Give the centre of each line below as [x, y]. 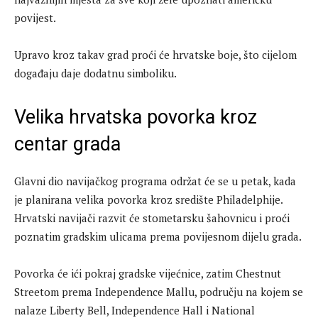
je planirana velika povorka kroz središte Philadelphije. [148, 200]
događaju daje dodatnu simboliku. [95, 73]
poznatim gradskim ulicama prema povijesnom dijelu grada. [158, 237]
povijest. [35, 18]
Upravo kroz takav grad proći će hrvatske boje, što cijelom [155, 55]
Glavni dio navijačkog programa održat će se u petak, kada [155, 181]
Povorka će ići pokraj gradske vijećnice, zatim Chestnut [148, 274]
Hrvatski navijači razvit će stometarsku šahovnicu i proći [152, 218]
